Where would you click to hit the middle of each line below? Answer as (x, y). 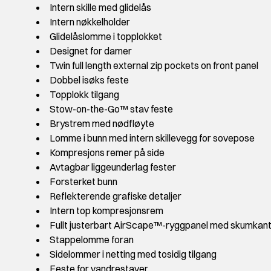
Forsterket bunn (83, 182)
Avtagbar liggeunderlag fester (113, 167)
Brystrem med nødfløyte (102, 124)
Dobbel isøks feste (89, 80)
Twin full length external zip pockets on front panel (154, 66)
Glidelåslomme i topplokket (106, 37)
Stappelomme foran (92, 240)
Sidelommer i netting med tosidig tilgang (133, 254)
